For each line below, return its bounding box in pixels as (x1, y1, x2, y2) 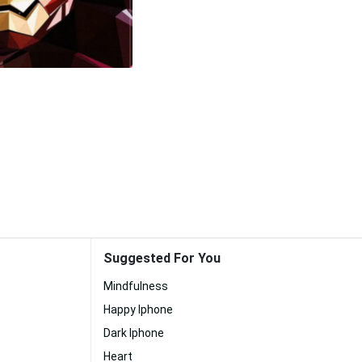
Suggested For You (103, 250, 221, 266)
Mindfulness (103, 280, 168, 293)
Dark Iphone (103, 326, 164, 339)
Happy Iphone (103, 303, 173, 316)
